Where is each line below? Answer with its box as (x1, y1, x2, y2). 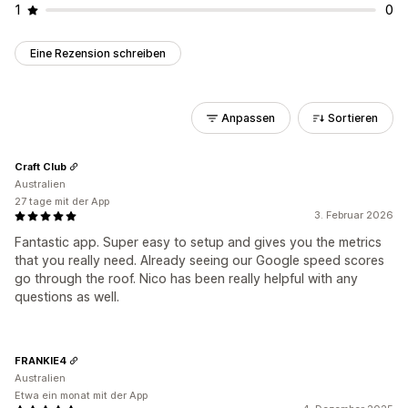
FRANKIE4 (15, 353, 66, 367)
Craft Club (15, 159, 66, 173)
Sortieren (328, 111, 378, 125)
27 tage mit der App (15, 195, 109, 208)
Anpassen (221, 111, 275, 125)
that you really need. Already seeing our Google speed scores (15, 252, 384, 268)
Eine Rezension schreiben (30, 46, 166, 60)
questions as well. (15, 289, 119, 304)
